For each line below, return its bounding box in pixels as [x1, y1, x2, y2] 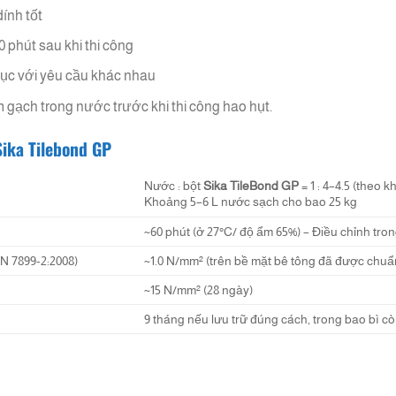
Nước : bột [144, 178, 204, 193]
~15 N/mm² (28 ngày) [144, 282, 254, 297]
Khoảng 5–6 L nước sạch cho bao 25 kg [144, 194, 358, 209]
